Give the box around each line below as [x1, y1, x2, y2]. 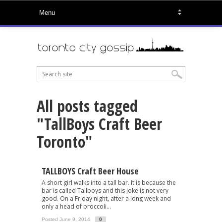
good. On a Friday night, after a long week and [42, 194, 171, 203]
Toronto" [37, 130, 92, 152]
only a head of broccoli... [42, 202, 111, 211]
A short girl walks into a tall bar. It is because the [42, 178, 176, 187]
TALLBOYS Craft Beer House [42, 165, 139, 177]
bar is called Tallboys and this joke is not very [42, 186, 168, 195]
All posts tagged [37, 95, 138, 116]
